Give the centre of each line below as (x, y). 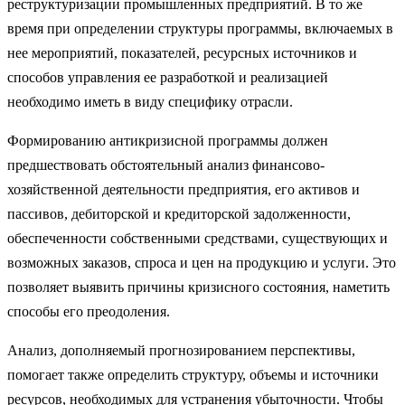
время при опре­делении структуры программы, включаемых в (200, 28)
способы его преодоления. (89, 311)
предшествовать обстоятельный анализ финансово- (166, 165)
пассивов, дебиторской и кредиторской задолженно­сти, (179, 213)
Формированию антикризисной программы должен (168, 140)
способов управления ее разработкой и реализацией (168, 77)
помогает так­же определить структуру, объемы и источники (193, 374)
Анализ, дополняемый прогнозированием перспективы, (181, 350)
